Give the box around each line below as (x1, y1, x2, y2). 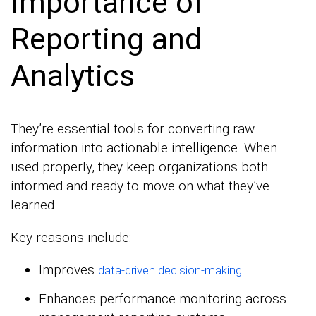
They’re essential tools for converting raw (11, 120, 255, 137)
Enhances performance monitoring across (39, 290, 286, 307)
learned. (11, 196, 57, 213)
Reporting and (11, 20, 202, 56)
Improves (39, 261, 98, 278)
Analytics (11, 57, 135, 93)
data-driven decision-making (98, 262, 242, 277)
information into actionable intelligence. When (11, 139, 277, 156)
